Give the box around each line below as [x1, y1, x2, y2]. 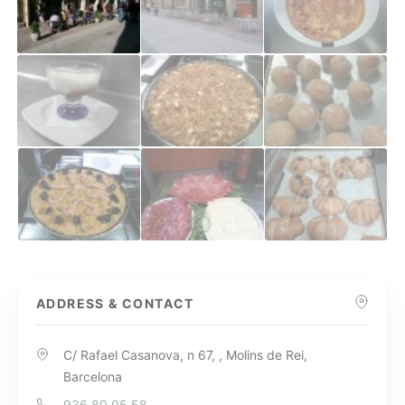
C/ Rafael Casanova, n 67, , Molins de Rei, [63, 347, 307, 363]
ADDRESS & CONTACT [36, 296, 194, 312]
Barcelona [63, 369, 122, 385]
